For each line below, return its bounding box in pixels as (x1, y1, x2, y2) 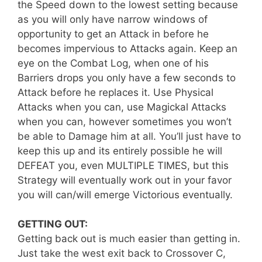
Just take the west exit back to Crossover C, (18, 247, 226, 259)
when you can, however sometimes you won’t (18, 115, 232, 127)
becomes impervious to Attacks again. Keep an (18, 42, 237, 54)
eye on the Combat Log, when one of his (18, 57, 209, 69)
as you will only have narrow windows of (18, 13, 208, 25)
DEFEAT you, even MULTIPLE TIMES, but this (18, 159, 229, 171)
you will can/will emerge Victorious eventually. (18, 188, 233, 201)
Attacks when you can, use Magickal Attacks (18, 101, 226, 113)
